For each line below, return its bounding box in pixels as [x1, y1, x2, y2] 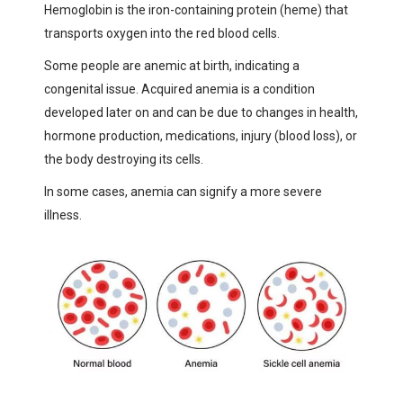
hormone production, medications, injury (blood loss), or [44, 128, 357, 143]
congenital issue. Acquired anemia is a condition [44, 81, 315, 96]
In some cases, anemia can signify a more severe [44, 184, 322, 199]
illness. [44, 207, 82, 222]
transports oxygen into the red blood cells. [44, 25, 280, 40]
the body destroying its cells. [44, 151, 203, 166]
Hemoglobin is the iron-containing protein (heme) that [44, 2, 348, 17]
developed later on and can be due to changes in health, [44, 104, 358, 120]
